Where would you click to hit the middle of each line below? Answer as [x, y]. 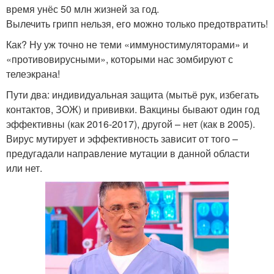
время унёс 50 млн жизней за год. [83, 9]
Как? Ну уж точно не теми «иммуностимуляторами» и [127, 45]
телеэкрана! [33, 74]
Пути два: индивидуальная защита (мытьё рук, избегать [132, 95]
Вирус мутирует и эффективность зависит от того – [122, 139]
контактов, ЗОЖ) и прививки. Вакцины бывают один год [133, 109]
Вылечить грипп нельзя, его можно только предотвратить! [137, 24]
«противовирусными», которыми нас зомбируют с [120, 59]
